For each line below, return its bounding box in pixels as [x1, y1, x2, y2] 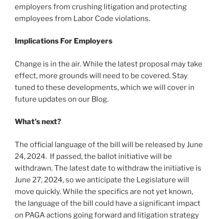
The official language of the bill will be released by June [15, 140, 203, 149]
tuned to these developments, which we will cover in [15, 83, 195, 92]
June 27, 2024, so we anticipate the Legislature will [15, 175, 189, 184]
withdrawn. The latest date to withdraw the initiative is [15, 163, 201, 173]
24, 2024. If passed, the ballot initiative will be [15, 152, 172, 161]
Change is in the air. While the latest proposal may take [15, 59, 202, 68]
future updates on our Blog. [15, 94, 109, 104]
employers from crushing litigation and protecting [15, 2, 187, 11]
